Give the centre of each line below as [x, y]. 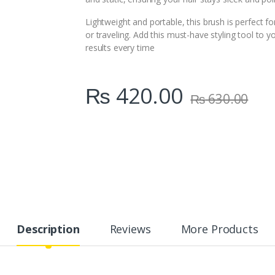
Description [48, 229]
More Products [219, 229]
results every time [120, 48]
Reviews [130, 229]
